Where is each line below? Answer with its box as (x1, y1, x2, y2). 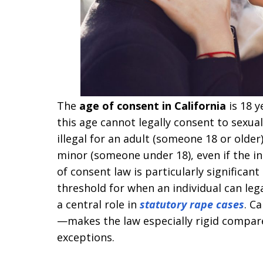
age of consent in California (79, 98, 226, 113)
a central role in (57, 197, 137, 211)
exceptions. (57, 230, 114, 244)
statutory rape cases (137, 197, 244, 211)
